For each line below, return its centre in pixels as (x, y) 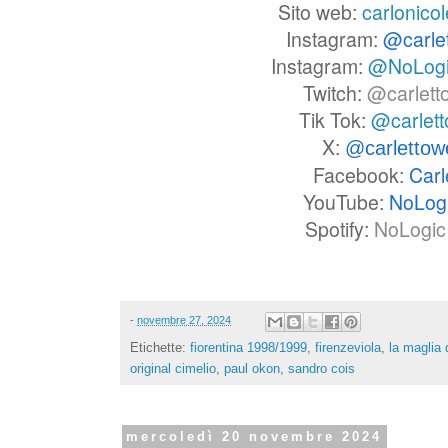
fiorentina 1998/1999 (248, 347)
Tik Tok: (335, 120)
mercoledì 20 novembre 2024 (254, 437)
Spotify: (340, 229)
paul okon (252, 368)
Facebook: (361, 175)
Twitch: (335, 93)
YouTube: (346, 202)
